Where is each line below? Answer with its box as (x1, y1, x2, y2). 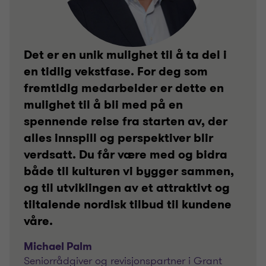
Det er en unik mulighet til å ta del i (24, 47, 227, 63)
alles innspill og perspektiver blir (24, 130, 213, 146)
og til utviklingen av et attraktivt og (24, 180, 230, 196)
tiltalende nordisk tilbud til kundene (24, 197, 232, 213)
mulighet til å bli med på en (24, 97, 183, 113)
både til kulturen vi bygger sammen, (24, 163, 234, 179)
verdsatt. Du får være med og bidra (24, 147, 227, 163)
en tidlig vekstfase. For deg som (24, 64, 208, 80)
